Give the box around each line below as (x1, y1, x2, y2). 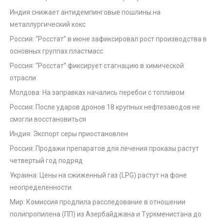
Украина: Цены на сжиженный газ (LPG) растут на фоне (10, 171, 187, 179)
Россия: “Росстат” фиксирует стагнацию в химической (10, 62, 184, 70)
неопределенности (10, 183, 72, 191)
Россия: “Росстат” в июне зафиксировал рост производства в (10, 35, 207, 43)
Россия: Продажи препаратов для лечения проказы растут (10, 145, 199, 152)
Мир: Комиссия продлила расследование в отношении (10, 198, 185, 206)
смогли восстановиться (10, 115, 86, 123)
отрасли (10, 74, 36, 82)
